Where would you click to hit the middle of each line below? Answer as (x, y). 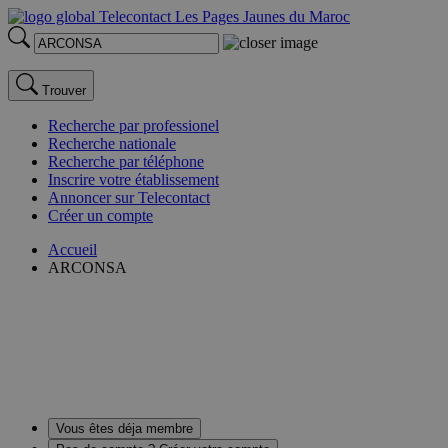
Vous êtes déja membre (124, 428)
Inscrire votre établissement (133, 179)
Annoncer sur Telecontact (129, 197)
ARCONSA (87, 267)
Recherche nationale (112, 143)
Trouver (64, 90)
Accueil (72, 249)
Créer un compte (100, 215)
